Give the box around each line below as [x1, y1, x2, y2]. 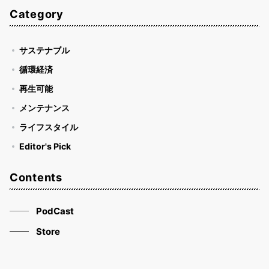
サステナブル [19, 44, 70, 55]
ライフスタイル [19, 121, 78, 132]
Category [10, 7, 64, 20]
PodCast [36, 205, 74, 217]
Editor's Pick [19, 141, 71, 151]
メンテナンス [19, 102, 70, 113]
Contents [10, 170, 62, 184]
